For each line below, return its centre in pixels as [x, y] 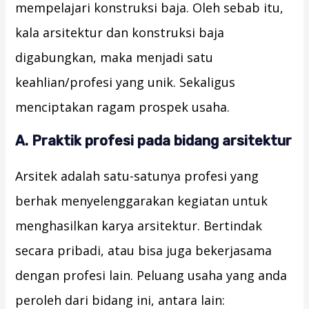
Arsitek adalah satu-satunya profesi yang [137, 176]
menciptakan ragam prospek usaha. [123, 107]
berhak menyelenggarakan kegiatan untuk [142, 201]
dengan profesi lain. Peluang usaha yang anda [151, 276]
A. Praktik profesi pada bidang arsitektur [154, 141]
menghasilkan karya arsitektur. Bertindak [139, 226]
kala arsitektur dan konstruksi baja [120, 33]
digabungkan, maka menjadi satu [114, 58]
